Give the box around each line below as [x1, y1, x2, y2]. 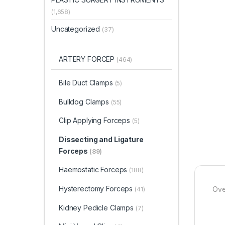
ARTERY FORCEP [58, 55, 117, 64]
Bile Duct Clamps [58, 78, 115, 87]
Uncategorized [51, 24, 102, 33]
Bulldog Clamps [58, 97, 111, 106]
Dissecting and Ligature [58, 135, 144, 144]
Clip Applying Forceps [58, 116, 132, 125]
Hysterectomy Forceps [58, 184, 135, 193]
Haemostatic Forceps [58, 165, 130, 174]
